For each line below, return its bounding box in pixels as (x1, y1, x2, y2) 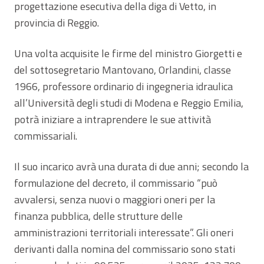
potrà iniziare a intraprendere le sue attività (14, 111, 211, 128)
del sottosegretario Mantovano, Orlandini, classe (14, 62, 231, 78)
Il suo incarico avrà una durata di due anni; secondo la (14, 159, 249, 175)
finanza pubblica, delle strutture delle (14, 208, 183, 225)
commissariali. (14, 128, 77, 144)
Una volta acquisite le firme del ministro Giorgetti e (14, 45, 242, 62)
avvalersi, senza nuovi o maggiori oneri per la (14, 192, 215, 208)
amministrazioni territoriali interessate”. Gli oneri (14, 225, 233, 241)
